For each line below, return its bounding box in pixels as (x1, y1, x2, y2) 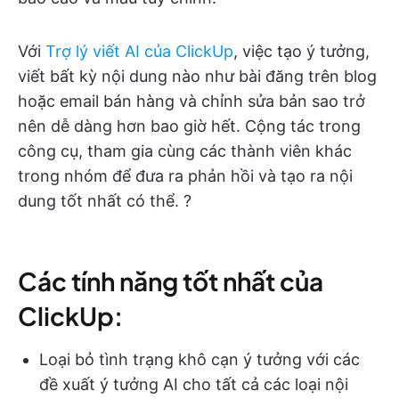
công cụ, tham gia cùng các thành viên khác (18, 141, 352, 160)
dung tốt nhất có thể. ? (18, 191, 191, 210)
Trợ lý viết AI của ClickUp (45, 41, 233, 61)
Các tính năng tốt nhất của (18, 265, 323, 297)
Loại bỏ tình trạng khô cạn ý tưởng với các (39, 349, 360, 369)
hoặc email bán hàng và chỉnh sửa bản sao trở (18, 91, 365, 110)
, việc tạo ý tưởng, (233, 41, 370, 61)
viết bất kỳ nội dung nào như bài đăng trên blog (18, 66, 377, 85)
